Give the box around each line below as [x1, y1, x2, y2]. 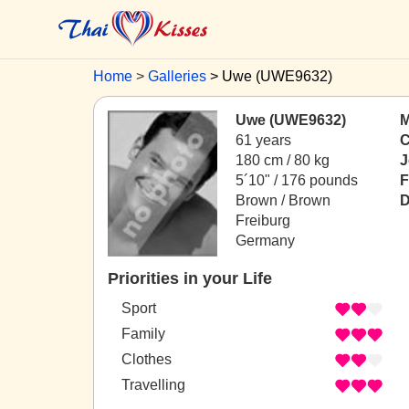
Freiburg [236, 213, 290, 228]
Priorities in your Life [108, 269, 272, 288]
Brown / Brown [236, 193, 330, 208]
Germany [236, 233, 295, 248]
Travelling [121, 377, 185, 393]
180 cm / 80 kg [236, 152, 330, 168]
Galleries [148, 68, 206, 84]
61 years [236, 132, 291, 148]
